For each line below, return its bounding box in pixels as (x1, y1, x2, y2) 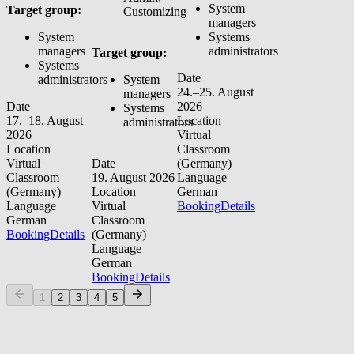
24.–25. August (177, 85, 254, 100)
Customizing (123, 5, 186, 19)
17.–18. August (6, 114, 83, 128)
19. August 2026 (92, 171, 175, 185)
